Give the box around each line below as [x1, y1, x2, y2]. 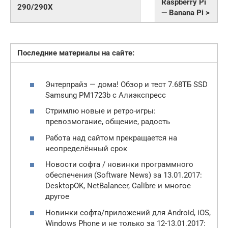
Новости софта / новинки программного [45, 160, 193, 169]
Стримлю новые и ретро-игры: [45, 106, 156, 116]
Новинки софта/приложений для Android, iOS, [45, 208, 211, 217]
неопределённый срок [45, 144, 127, 153]
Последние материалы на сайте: [17, 48, 134, 58]
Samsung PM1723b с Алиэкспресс [45, 90, 166, 100]
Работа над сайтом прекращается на [45, 133, 177, 142]
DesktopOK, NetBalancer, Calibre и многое [45, 181, 191, 191]
